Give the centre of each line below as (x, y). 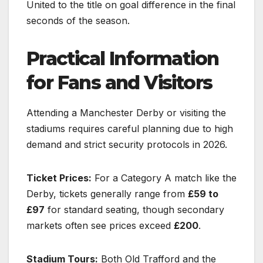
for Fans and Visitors (119, 82)
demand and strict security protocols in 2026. (127, 144)
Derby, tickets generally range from (107, 193)
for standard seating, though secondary (134, 209)
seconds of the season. (78, 20)
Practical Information (123, 58)
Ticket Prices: (59, 178)
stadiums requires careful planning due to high (130, 128)
